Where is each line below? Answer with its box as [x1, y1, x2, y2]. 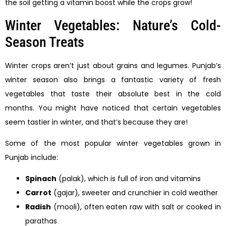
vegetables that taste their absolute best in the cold [5, 88, 221, 99]
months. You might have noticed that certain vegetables [5, 102, 221, 113]
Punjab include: [5, 152, 58, 162]
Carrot [25, 188, 51, 198]
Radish [25, 202, 51, 212]
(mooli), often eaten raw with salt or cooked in [51, 202, 221, 212]
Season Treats [5, 33, 84, 50]
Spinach [25, 174, 56, 184]
